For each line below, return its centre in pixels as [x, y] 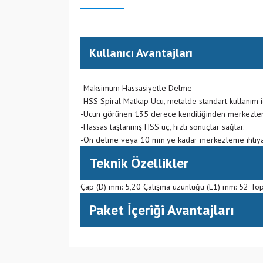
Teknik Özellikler [139, 163]
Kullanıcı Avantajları [141, 53]
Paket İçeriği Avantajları [162, 210]
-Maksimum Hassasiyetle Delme [136, 88]
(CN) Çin [103, 235]
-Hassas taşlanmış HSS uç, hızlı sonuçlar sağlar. [163, 127]
